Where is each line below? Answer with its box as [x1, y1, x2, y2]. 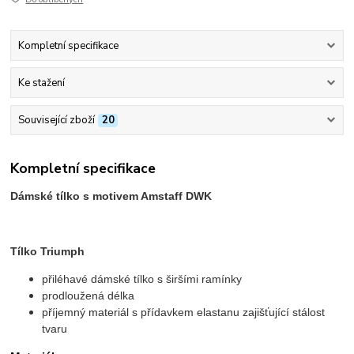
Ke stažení [17, 76, 65, 91]
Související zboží [17, 113, 95, 128]
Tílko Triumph [10, 244, 85, 258]
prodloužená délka [42, 288, 135, 302]
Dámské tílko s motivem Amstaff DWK [10, 189, 213, 202]
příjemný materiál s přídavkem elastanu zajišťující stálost [42, 305, 326, 318]
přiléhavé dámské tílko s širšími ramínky [42, 272, 243, 285]
